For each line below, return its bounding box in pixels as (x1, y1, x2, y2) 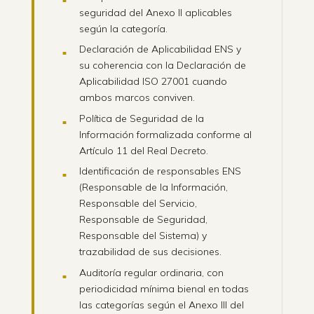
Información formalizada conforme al (78, 128, 252, 141)
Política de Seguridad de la (78, 111, 204, 125)
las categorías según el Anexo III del (78, 298, 244, 311)
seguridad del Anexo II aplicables (78, 6, 232, 20)
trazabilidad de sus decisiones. (78, 245, 221, 259)
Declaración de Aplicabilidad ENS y (78, 43, 241, 56)
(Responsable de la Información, (78, 181, 228, 194)
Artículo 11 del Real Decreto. (78, 144, 208, 157)
